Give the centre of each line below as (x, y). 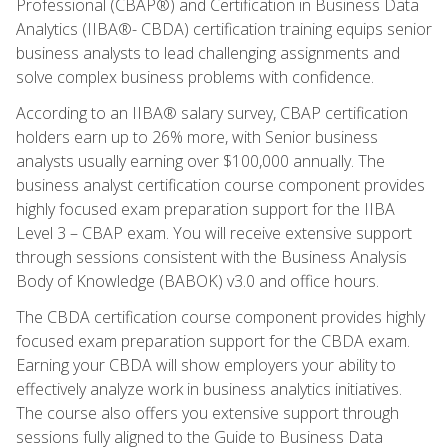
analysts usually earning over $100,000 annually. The (200, 160)
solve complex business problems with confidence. (195, 76)
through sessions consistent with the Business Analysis (211, 256)
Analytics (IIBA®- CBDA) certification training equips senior (224, 28)
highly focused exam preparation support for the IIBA (205, 208)
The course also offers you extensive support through (207, 412)
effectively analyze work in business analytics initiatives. (209, 388)
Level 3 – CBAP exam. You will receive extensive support (214, 232)
